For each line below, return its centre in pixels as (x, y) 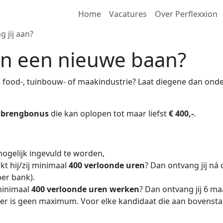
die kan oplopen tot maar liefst (109, 113)
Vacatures (128, 14)
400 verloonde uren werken (85, 189)
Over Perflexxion (186, 14)
